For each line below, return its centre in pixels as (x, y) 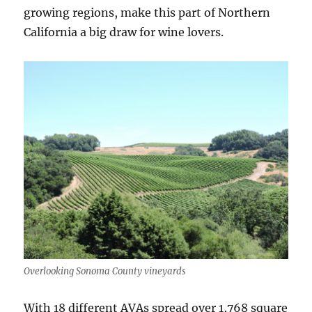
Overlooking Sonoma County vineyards (105, 272)
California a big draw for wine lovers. (124, 32)
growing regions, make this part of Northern (147, 13)
